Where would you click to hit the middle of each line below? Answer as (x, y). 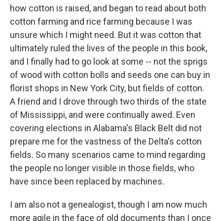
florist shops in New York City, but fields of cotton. (107, 88)
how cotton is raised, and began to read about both (108, 8)
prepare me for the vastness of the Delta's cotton (106, 141)
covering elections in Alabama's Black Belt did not (106, 128)
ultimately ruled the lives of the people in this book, (109, 48)
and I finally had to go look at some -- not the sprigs (109, 61)
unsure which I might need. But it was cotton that (106, 35)
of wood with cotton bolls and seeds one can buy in (110, 75)
